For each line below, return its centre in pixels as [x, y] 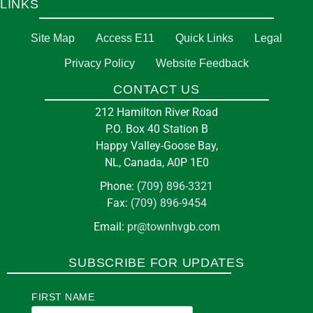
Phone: [118, 186]
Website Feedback [202, 63]
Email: [110, 227]
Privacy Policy [100, 63]
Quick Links [204, 38]
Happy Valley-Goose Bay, [156, 146]
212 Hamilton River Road [156, 112]
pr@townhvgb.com [173, 227]
